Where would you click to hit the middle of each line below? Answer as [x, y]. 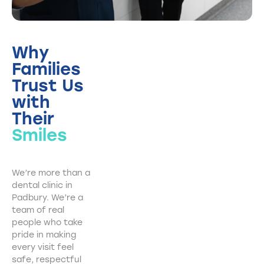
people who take [47, 223]
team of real [38, 210]
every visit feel [43, 247]
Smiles [39, 135]
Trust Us [48, 86]
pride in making [44, 235]
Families [46, 69]
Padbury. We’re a [47, 198]
